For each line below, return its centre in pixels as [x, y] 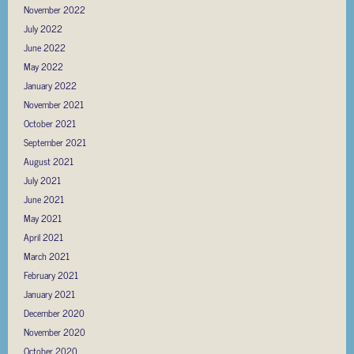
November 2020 [55, 331]
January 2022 [50, 85]
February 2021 [51, 275]
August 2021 [49, 161]
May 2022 [43, 66]
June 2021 [44, 199]
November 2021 [54, 104]
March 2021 [47, 256]
